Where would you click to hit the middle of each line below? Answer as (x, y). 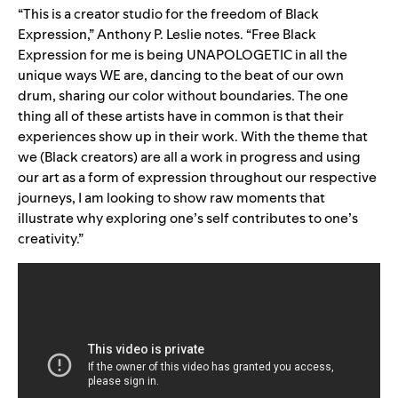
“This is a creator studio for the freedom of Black (168, 14)
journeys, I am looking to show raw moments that (171, 198)
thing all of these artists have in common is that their (181, 116)
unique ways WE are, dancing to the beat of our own (181, 75)
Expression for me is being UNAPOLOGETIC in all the (183, 55)
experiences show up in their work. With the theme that (193, 136)
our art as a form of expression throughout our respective (197, 177)
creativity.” (52, 239)
